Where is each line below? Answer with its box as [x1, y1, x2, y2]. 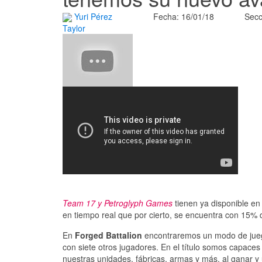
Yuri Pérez [74, 10, 112, 22]
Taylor [63, 22, 85, 35]
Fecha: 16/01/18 [153, 10, 215, 22]
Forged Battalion [75, 229, 142, 242]
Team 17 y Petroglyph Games [63, 197, 173, 209]
